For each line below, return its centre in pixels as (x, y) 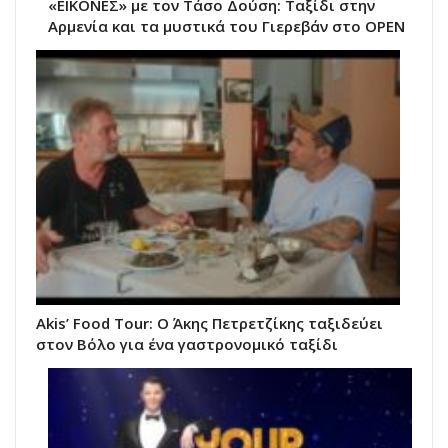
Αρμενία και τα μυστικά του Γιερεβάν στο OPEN (226, 26)
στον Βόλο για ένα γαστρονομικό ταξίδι (187, 344)
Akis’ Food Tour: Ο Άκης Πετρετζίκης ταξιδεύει (209, 323)
